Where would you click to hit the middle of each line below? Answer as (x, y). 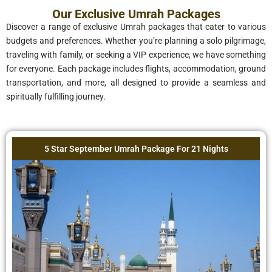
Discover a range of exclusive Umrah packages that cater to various (136, 27)
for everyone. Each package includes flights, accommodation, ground (136, 69)
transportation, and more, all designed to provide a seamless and (136, 83)
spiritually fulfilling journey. (56, 97)
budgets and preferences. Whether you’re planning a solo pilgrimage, (136, 41)
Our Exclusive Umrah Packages (136, 14)
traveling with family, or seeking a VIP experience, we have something (136, 55)
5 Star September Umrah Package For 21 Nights (136, 148)
